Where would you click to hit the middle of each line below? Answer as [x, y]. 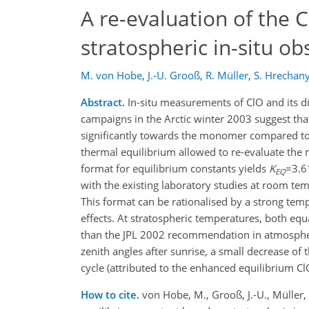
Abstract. [103, 102]
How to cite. [111, 295]
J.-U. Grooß [174, 75]
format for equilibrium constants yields [175, 168]
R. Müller [227, 75]
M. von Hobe [111, 75]
